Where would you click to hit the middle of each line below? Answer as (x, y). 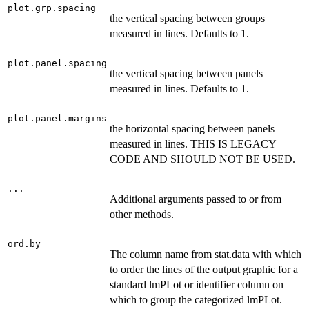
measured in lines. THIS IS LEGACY (193, 144)
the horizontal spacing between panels (192, 129)
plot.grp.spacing (52, 8)
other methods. (142, 215)
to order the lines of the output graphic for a (204, 270)
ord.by (24, 244)
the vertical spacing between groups (187, 19)
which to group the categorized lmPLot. (196, 300)
